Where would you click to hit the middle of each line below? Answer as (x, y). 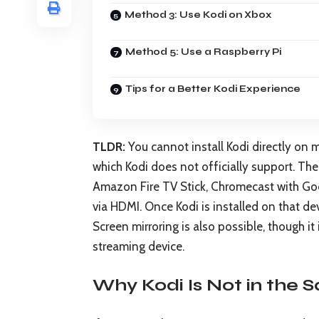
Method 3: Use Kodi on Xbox (198, 15)
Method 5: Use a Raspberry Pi (203, 52)
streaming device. (138, 247)
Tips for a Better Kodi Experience (213, 89)
